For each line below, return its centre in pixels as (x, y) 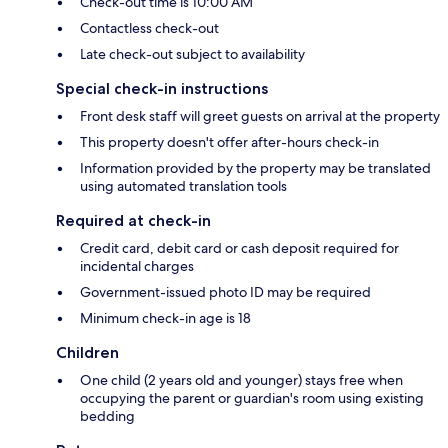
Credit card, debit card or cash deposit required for (239, 248)
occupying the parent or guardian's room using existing (252, 398)
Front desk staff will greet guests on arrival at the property (260, 116)
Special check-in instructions (162, 89)
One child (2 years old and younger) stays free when (241, 380)
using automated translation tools (183, 186)
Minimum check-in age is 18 (165, 318)
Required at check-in (133, 221)
